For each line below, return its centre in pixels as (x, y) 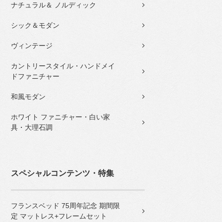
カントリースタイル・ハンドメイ (63, 66)
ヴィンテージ (32, 46)
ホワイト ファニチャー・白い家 (60, 117)
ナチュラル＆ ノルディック (54, 5)
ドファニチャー (35, 76)
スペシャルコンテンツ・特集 (62, 173)
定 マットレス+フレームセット (59, 216)
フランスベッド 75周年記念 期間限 (65, 206)
